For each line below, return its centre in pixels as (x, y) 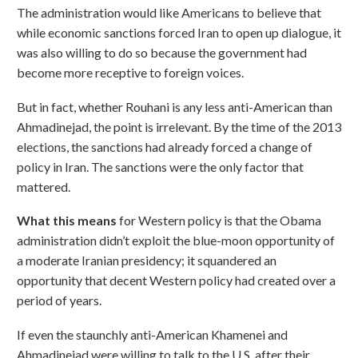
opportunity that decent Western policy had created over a (176, 280)
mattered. (44, 186)
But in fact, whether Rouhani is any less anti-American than (175, 106)
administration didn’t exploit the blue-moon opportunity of (176, 241)
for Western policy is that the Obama (219, 221)
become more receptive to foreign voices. (130, 73)
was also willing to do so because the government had (162, 53)
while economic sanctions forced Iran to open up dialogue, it (179, 33)
